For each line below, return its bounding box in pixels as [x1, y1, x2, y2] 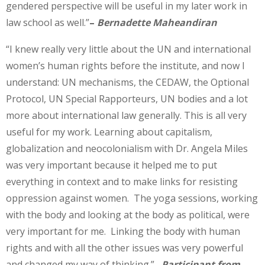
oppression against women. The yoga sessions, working [6, 192, 258, 205]
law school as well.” [6, 15, 89, 29]
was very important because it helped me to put [6, 159, 217, 172]
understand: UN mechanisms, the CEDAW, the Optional [6, 76, 249, 89]
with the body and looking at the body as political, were [6, 208, 250, 222]
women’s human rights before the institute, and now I [6, 59, 245, 73]
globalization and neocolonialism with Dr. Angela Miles [6, 142, 248, 156]
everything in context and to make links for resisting [6, 175, 238, 189]
